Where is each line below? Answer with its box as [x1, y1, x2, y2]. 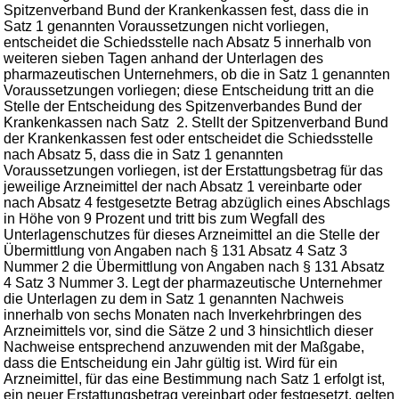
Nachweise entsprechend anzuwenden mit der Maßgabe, [4, 339, 364, 354]
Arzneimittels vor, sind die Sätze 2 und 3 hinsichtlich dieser [4, 323, 373, 338]
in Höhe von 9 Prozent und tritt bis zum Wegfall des [4, 211, 325, 226]
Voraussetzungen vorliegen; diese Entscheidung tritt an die [4, 83, 374, 98]
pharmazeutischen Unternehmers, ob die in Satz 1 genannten [4, 67, 390, 82]
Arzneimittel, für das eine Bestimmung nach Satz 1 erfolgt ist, [4, 371, 385, 387]
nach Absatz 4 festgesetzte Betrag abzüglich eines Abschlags [4, 195, 390, 210]
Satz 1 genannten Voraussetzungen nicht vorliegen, [4, 19, 329, 34]
